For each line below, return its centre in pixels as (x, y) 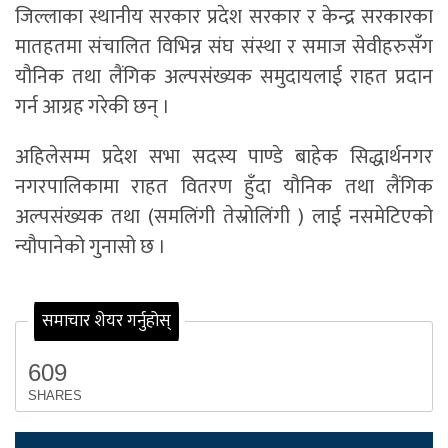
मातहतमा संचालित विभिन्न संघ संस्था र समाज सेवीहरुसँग (224, 47)
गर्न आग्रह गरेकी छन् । (92, 107)
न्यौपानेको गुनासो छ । (90, 247)
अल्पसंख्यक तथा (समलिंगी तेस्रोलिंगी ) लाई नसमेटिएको (224, 217)
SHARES (55, 395)
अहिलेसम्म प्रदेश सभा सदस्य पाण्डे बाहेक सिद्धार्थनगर (224, 157)
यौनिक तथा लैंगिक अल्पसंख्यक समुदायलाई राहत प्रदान (224, 77)
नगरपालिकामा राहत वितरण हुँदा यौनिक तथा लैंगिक (224, 187)
